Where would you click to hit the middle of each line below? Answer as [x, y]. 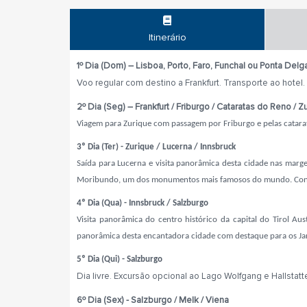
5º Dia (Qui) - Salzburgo [120, 259]
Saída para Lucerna [113, 163]
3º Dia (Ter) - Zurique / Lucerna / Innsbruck [156, 147]
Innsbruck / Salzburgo [169, 203]
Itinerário [167, 37]
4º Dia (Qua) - [103, 203]
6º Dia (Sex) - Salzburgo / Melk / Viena [153, 300]
